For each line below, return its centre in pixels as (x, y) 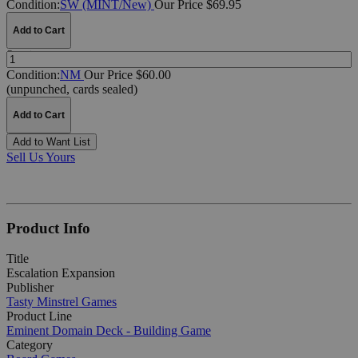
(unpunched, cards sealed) (72, 89)
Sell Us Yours (41, 157)
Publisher (30, 288)
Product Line (39, 316)
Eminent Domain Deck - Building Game (109, 331)
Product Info (48, 228)
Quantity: (24, 54)
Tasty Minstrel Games (62, 302)
